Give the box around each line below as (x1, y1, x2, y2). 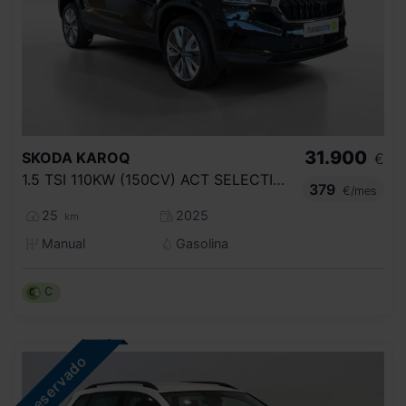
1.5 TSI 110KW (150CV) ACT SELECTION (273, 169, 285, 188)
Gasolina (172, 235, 229, 251)
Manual (37, 235, 85, 251)
